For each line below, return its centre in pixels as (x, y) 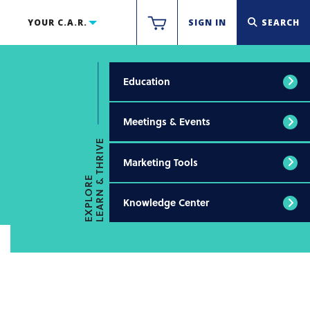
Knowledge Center (166, 202)
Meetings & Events (167, 121)
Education (147, 81)
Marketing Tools (161, 162)
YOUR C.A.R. (57, 22)
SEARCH (281, 22)
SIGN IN (207, 22)
